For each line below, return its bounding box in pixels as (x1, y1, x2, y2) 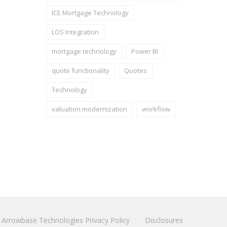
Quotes (124, 66, 147, 75)
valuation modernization (52, 104, 127, 113)
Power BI (131, 47, 158, 56)
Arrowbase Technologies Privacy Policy (2, 215, 130, 225)
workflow (142, 104, 170, 113)
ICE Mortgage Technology (52, 8, 129, 17)
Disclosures (145, 215, 183, 225)
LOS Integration (52, 27, 99, 36)
